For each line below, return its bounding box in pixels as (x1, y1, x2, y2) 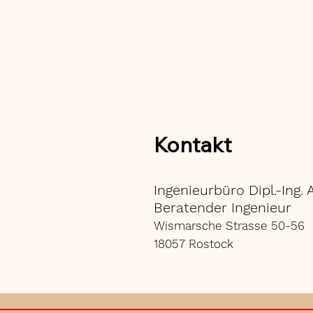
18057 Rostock (154, 237, 233, 251)
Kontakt (154, 131, 232, 158)
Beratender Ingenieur (154, 199, 291, 216)
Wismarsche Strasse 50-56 (154, 219, 305, 233)
